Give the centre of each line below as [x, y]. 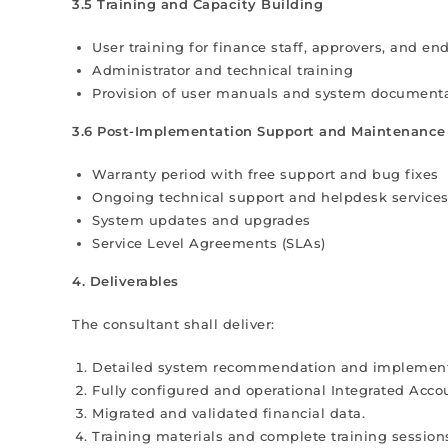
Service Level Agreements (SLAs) [209, 243]
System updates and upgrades [201, 220]
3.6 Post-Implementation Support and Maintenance [259, 131]
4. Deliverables [125, 281]
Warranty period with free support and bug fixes [265, 174]
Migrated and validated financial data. [228, 413]
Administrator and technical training [222, 70]
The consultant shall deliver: [173, 324]
